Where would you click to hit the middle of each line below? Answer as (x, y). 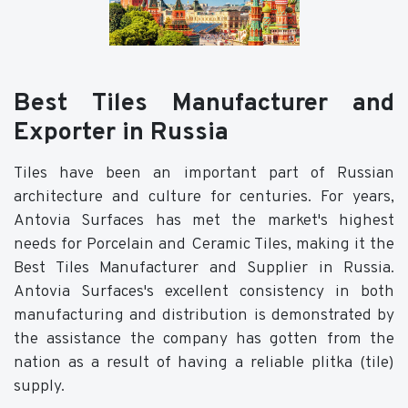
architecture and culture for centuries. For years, (204, 197)
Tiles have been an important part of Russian (204, 173)
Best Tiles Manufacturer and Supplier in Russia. (204, 268)
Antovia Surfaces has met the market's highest (204, 220)
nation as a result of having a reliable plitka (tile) (204, 362)
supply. (39, 386)
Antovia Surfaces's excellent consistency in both (204, 291)
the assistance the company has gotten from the (204, 339)
